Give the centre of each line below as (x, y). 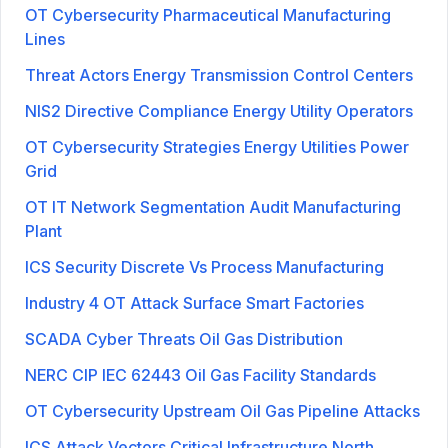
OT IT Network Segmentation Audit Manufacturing (213, 206)
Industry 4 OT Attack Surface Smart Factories (194, 302)
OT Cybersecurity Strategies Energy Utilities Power (217, 146)
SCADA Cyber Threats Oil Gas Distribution (184, 338)
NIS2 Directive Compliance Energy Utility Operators (219, 110)
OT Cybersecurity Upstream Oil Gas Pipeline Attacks (222, 410)
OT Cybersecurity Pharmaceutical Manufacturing (208, 14)
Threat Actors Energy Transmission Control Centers (219, 74)
